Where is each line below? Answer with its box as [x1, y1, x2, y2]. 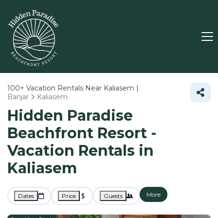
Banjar [7, 92, 29, 101]
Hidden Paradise [7, 107, 133, 125]
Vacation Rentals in [7, 142, 154, 160]
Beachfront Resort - [7, 124, 157, 142]
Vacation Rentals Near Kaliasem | [24, 84, 139, 92]
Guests [104, 192, 123, 200]
